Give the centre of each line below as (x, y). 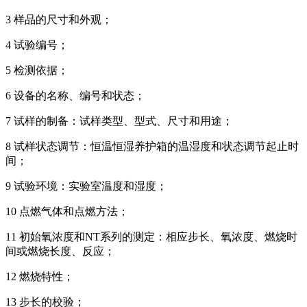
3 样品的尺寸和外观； (59, 19)
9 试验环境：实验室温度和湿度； (86, 186)
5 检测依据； (37, 70)
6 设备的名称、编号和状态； (75, 95)
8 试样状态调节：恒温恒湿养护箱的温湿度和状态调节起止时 (152, 146)
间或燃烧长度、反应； (60, 251)
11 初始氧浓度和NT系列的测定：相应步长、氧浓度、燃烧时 (151, 236)
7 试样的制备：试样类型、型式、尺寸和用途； (119, 121)
